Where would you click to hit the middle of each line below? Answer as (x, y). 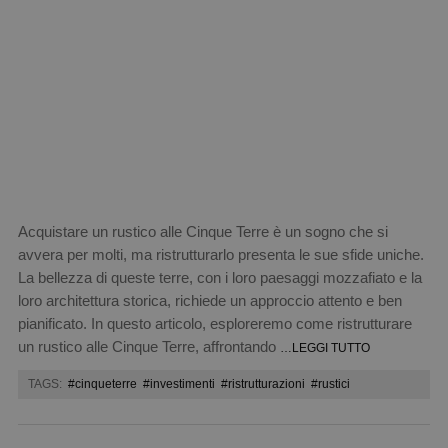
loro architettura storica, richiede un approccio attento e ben (209, 300)
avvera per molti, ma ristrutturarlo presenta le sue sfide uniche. (220, 254)
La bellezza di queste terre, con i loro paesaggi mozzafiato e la (219, 277)
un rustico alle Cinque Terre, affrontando (148, 346)
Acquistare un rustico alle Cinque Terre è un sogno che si (202, 231)
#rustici (330, 383)
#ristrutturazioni (262, 383)
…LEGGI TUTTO (324, 347)
